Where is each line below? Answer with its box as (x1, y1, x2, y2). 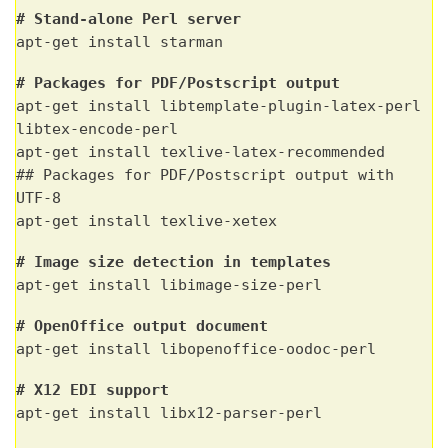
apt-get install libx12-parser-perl (16, 403, 322, 422)
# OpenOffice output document (16, 316, 268, 335)
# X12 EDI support (16, 380, 169, 399)
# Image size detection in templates (16, 252, 331, 271)
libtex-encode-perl (16, 119, 178, 138)
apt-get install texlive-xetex (16, 211, 277, 230)
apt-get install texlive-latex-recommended (16, 142, 385, 161)
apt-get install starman (16, 32, 223, 51)
